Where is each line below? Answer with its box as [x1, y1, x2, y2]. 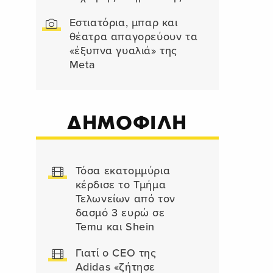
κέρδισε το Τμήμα [75, 179, 166, 191]
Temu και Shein [75, 221, 155, 233]
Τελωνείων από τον [75, 193, 175, 205]
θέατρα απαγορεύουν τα [69, 30, 198, 43]
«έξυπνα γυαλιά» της [69, 44, 177, 57]
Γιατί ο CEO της [75, 247, 157, 260]
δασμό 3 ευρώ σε [75, 207, 165, 219]
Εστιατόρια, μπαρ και [69, 16, 178, 29]
